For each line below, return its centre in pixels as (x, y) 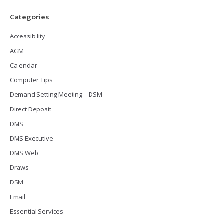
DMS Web (24, 153)
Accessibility (27, 36)
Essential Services (36, 211)
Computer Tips (31, 80)
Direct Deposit (30, 109)
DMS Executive (31, 138)
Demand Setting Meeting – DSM (56, 94)
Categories (29, 17)
